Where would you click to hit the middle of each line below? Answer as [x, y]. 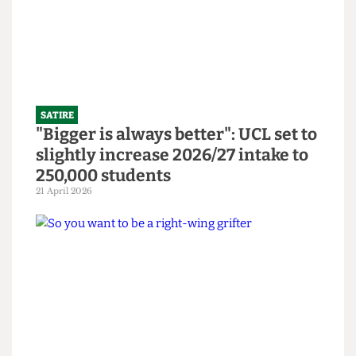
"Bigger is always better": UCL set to [188, 286]
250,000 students [110, 330]
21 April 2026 [68, 347]
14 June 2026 [67, 14]
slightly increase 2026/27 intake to [184, 308]
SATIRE [61, 265]
